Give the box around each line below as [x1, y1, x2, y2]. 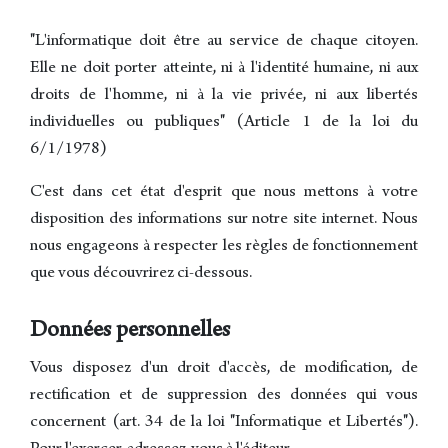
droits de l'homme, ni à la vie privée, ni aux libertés [30, 87, 418, 106]
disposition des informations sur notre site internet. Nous [30, 211, 418, 230]
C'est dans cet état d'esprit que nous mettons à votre [30, 184, 418, 203]
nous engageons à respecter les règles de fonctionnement [30, 238, 418, 257]
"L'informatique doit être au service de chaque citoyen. [30, 33, 418, 52]
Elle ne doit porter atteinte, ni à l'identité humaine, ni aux [30, 60, 418, 79]
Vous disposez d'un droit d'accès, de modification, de [30, 360, 418, 379]
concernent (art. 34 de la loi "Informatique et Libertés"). [30, 414, 418, 433]
